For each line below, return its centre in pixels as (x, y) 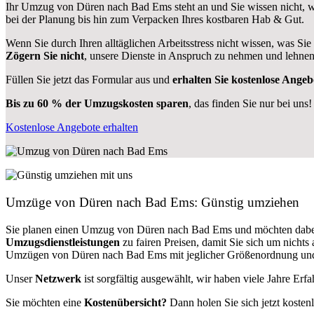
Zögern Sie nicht (45, 56)
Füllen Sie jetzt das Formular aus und (89, 80)
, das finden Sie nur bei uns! (250, 104)
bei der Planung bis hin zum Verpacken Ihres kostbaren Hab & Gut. (155, 20)
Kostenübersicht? (125, 302)
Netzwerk (58, 278)
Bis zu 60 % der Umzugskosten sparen (97, 104)
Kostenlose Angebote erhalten (72, 128)
